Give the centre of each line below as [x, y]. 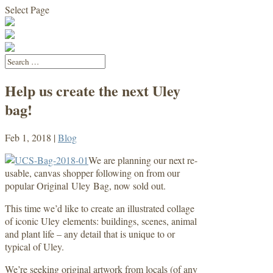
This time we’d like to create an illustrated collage [100, 208]
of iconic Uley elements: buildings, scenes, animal [101, 221]
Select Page [27, 9]
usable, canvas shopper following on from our [92, 172]
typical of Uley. [34, 246]
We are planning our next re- [143, 160]
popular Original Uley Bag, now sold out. [85, 185]
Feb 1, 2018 [28, 137]
